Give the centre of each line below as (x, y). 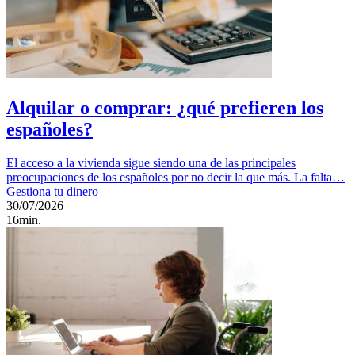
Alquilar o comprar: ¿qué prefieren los (165, 108)
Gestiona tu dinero (52, 192)
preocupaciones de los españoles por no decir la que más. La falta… (176, 177)
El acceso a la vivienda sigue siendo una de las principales (151, 163)
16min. (24, 220)
